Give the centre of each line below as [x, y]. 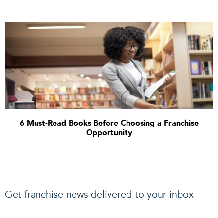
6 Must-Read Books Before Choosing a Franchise [109, 123]
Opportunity [109, 133]
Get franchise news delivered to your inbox [99, 194]
